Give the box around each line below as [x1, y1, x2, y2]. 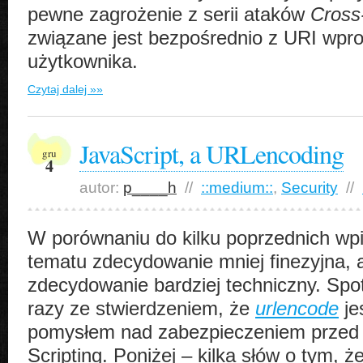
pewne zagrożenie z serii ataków [28, 4, 310, 25]
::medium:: [201, 179, 273, 196]
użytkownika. [28, 51, 138, 72]
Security [281, 179, 338, 196]
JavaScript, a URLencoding [79, 136, 344, 171]
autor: [79, 179, 123, 196]
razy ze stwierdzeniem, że [28, 298, 255, 319]
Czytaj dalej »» [28, 83, 103, 96]
